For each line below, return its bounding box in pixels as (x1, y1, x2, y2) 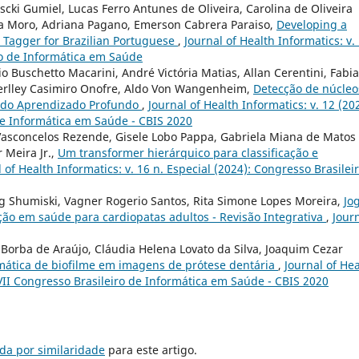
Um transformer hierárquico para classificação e (58, 144, 318, 160)
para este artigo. (105, 341, 197, 357)
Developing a (276, 16, 347, 32)
